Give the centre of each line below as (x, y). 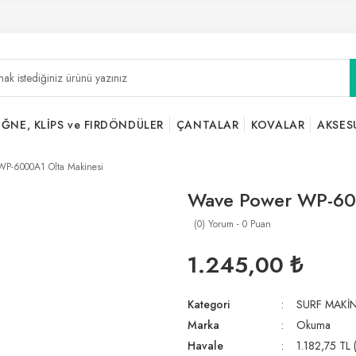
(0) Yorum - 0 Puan (232, 224)
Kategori (209, 304)
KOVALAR (278, 125)
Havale (205, 346)
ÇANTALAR (207, 125)
